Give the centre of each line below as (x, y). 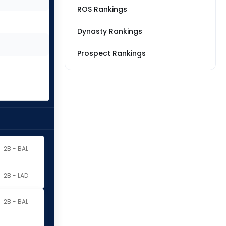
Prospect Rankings (111, 53)
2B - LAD (16, 175)
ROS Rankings (102, 9)
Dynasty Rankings (110, 31)
